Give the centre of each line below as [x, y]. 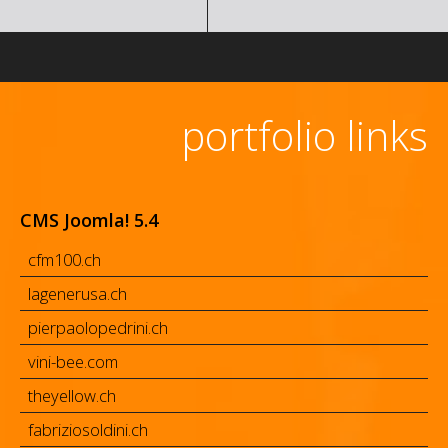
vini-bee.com [73, 362]
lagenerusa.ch [77, 294]
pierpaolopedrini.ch [98, 328]
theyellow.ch [72, 396]
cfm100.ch [64, 260]
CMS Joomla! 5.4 [89, 220]
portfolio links [304, 136]
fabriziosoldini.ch [88, 430]
